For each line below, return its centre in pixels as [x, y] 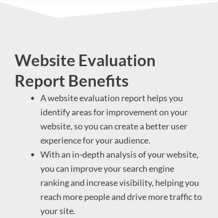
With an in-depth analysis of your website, [120, 154]
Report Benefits [72, 80]
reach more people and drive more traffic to [121, 196]
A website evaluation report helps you [112, 98]
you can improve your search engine [108, 168]
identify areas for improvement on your [114, 112]
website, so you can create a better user [114, 126]
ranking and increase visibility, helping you [120, 182]
